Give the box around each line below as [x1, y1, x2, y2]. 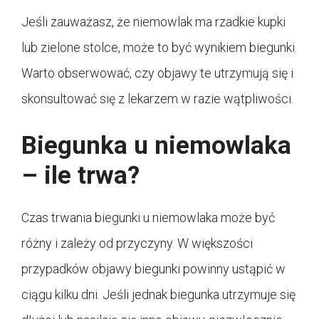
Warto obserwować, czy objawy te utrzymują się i [21, 65, 293, 80]
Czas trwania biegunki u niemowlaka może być [21, 209, 275, 225]
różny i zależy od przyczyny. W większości [21, 235, 253, 251]
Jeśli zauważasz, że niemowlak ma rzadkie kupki [21, 14, 286, 29]
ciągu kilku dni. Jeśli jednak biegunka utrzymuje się [21, 286, 296, 302]
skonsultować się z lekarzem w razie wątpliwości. [21, 90, 293, 106]
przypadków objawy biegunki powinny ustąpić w [21, 261, 286, 276]
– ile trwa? [21, 160, 140, 190]
